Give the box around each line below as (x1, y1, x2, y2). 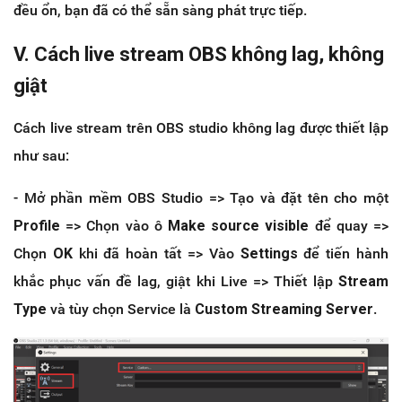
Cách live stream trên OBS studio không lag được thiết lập (13, 118, 389, 136)
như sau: (13, 146, 69, 164)
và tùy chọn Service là (47, 300, 195, 318)
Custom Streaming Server (195, 300, 373, 318)
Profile (13, 216, 66, 234)
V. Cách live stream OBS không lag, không (13, 42, 384, 66)
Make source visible (168, 216, 310, 234)
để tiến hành (303, 244, 389, 262)
